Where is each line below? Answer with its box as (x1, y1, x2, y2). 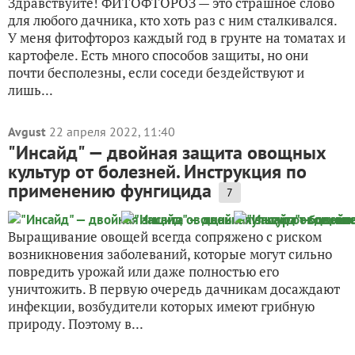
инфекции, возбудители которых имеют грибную (8, 297, 315, 315)
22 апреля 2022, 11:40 (49, 124, 175, 139)
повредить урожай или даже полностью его (8, 262, 279, 281)
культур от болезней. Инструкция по (8, 159, 307, 184)
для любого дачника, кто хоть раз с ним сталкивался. (8, 11, 337, 29)
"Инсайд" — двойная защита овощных (8, 140, 326, 165)
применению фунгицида (8, 178, 212, 203)
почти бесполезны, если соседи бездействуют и (8, 63, 304, 82)
